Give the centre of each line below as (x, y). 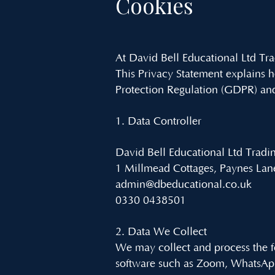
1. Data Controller (158, 122)
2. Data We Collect (161, 232)
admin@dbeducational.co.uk (184, 185)
